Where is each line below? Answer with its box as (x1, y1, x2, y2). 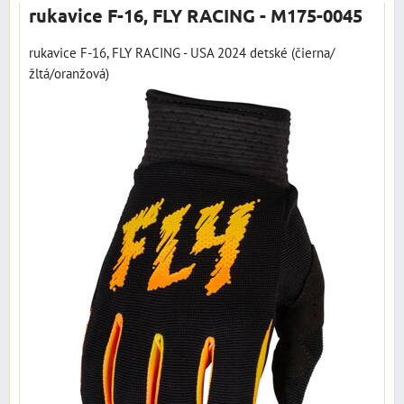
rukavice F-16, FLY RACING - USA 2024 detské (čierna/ (29, 43, 335, 61)
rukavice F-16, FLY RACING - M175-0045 (29, 4, 363, 27)
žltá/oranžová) (29, 64, 109, 82)
